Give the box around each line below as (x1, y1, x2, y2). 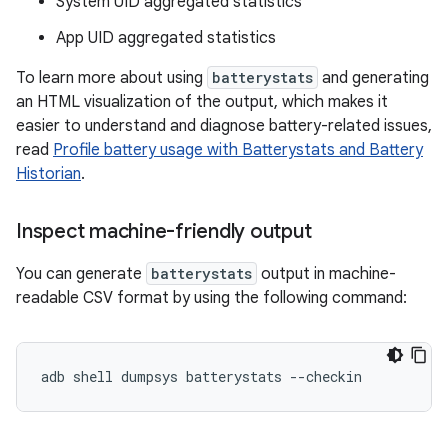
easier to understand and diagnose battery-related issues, (16, 116, 432, 136)
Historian (16, 164, 81, 184)
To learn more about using (16, 68, 207, 88)
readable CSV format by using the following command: (16, 288, 407, 308)
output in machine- (257, 264, 396, 284)
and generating (318, 68, 429, 88)
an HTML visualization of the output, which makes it (16, 92, 388, 112)
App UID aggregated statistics (56, 28, 276, 48)
